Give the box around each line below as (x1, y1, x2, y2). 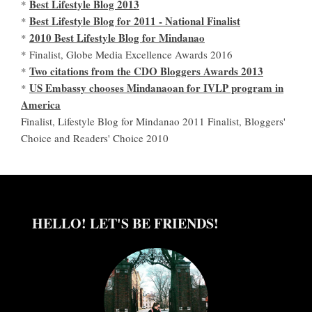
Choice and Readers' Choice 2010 (21, 131, 169, 146)
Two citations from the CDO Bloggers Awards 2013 (29, 63, 263, 79)
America (21, 97, 61, 113)
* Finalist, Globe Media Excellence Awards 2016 (21, 47, 233, 62)
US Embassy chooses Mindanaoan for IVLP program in (29, 80, 283, 96)
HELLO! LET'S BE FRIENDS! (32, 213, 219, 234)
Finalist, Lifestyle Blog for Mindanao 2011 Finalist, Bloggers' (21, 114, 286, 129)
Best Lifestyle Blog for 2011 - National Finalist (29, 13, 240, 29)
